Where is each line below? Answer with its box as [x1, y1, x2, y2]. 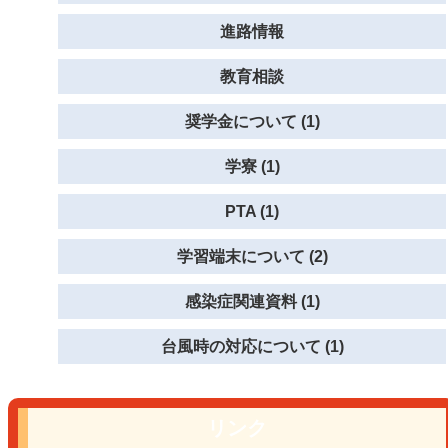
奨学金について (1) [184, 113, 320, 130]
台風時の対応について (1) [160, 338, 344, 355]
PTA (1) [225, 203, 279, 220]
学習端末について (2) [176, 248, 328, 265]
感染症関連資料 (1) [184, 293, 320, 310]
